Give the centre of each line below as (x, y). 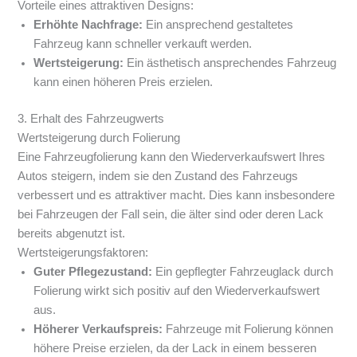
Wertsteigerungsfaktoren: (83, 253)
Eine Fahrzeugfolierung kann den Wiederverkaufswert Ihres (172, 157)
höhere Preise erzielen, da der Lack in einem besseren (175, 349)
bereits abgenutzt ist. (72, 234)
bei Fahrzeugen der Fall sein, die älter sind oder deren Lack (171, 215)
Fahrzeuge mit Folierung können (248, 330)
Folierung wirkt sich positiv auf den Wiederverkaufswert (177, 291)
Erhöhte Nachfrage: (88, 25)
